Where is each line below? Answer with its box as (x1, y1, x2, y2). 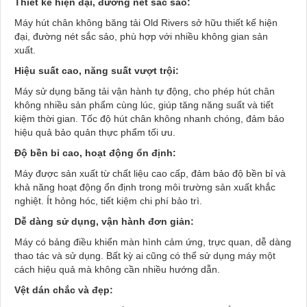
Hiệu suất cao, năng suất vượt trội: (14, 65, 179, 77)
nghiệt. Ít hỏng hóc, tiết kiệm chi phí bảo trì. (14, 195, 205, 207)
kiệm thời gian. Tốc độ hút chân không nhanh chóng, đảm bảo (14, 113, 284, 125)
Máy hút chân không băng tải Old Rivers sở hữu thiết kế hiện (14, 17, 278, 29)
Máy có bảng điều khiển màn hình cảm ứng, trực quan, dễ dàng (14, 236, 291, 248)
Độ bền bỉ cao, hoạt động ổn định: (14, 147, 176, 159)
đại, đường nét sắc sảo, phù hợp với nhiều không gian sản (14, 31, 268, 42)
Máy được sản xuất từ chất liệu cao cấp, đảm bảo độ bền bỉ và (14, 168, 286, 180)
